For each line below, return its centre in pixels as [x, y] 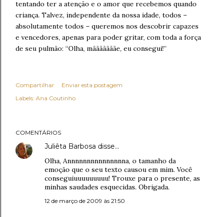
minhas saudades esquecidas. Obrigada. [107, 187]
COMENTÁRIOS [38, 132]
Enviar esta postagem [92, 85]
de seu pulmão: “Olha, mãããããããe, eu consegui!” [91, 48]
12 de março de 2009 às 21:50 [85, 201]
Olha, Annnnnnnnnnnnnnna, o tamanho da [110, 161]
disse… [108, 146]
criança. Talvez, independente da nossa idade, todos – [101, 15]
